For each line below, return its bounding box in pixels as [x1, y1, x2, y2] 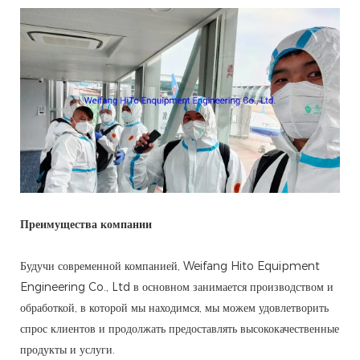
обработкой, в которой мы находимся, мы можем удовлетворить [20, 301, 329, 316]
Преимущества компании [20, 217, 152, 232]
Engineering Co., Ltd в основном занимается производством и [20, 280, 333, 295]
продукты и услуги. [20, 342, 115, 358]
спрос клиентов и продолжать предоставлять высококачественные [20, 321, 339, 337]
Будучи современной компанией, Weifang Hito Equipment [20, 259, 320, 274]
